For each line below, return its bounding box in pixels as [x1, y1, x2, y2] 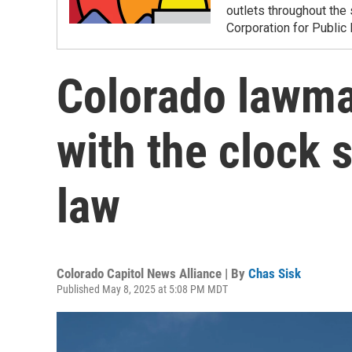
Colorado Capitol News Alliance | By [57, 266, 248, 281]
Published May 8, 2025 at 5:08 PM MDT [57, 283, 228, 295]
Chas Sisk [248, 266, 301, 281]
